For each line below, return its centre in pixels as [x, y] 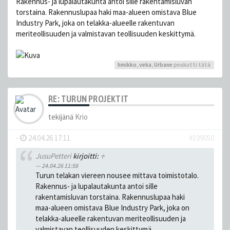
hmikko [127, 64]
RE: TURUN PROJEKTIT [89, 99]
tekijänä [62, 117]
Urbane [164, 64]
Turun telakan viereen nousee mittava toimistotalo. [117, 175]
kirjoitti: [85, 156]
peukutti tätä [192, 64]
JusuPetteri [53, 156]
